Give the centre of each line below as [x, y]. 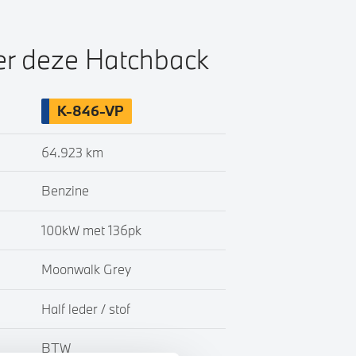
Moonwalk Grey [86, 269]
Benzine [65, 191]
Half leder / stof [85, 308]
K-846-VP [90, 111]
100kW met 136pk [91, 230]
